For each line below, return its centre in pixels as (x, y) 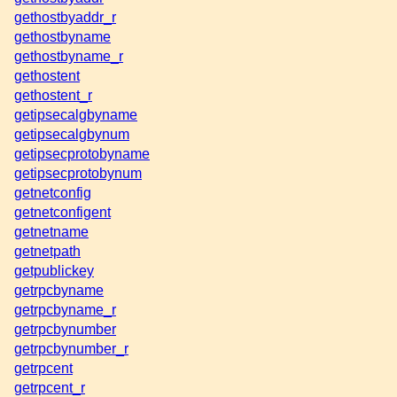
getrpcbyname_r (65, 309)
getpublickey (54, 270)
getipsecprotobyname (82, 153)
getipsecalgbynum (72, 134)
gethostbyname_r (69, 56)
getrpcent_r (50, 387)
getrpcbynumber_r (71, 348)
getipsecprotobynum (78, 173)
